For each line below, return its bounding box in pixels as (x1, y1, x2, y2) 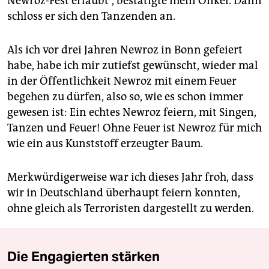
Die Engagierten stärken (7, 248, 160, 265)
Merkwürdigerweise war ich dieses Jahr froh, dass (7, 171, 253, 184)
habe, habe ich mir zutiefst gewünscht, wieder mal (7, 59, 258, 73)
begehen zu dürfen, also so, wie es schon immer (7, 90, 243, 104)
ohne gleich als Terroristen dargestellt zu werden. (7, 202, 254, 216)
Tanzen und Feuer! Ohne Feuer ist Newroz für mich (7, 121, 262, 135)
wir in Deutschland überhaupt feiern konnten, (7, 186, 240, 200)
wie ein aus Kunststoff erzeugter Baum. (7, 137, 203, 151)
